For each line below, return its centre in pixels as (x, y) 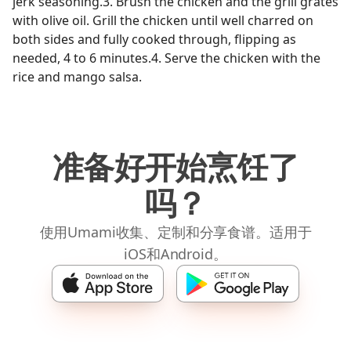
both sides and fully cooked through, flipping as (154, 39)
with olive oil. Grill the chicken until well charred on (163, 20)
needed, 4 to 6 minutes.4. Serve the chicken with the (166, 58)
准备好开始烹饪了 (175, 166)
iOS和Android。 (175, 254)
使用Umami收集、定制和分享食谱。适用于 (175, 232)
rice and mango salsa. (77, 77)
